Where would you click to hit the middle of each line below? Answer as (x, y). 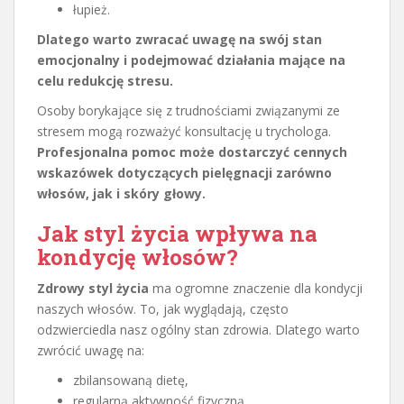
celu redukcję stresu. (105, 80)
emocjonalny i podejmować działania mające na (191, 60)
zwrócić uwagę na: (91, 350)
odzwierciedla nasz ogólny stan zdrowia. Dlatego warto (198, 329)
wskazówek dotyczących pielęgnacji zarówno (184, 172)
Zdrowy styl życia (93, 288)
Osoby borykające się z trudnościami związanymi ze (188, 110)
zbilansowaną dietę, (131, 380)
